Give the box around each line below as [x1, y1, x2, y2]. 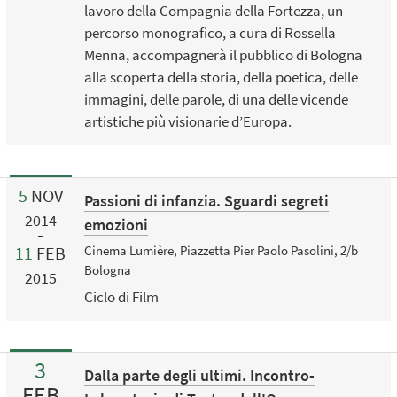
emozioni [83, 214, 148, 235]
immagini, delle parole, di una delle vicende [83, 90, 348, 110]
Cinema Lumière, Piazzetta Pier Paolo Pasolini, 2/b [83, 242, 358, 260]
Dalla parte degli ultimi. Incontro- [83, 365, 315, 386]
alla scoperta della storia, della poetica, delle [83, 67, 358, 88]
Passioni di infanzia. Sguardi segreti [83, 190, 329, 211]
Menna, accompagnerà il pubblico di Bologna [83, 45, 362, 66]
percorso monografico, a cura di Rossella [83, 23, 336, 43]
